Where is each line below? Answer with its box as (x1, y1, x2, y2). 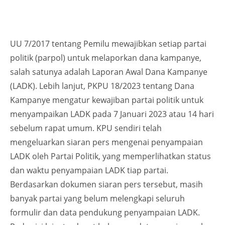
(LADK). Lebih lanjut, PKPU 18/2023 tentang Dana (10, 80, 194, 91)
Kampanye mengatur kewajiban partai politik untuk (10, 94, 203, 105)
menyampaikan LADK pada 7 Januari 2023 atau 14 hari (10, 108, 214, 120)
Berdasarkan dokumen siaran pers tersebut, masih (10, 179, 203, 190)
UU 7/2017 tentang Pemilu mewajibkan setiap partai (10, 38, 206, 49)
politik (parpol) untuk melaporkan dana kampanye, (10, 52, 201, 63)
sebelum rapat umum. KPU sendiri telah (10, 123, 162, 134)
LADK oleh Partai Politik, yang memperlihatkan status (10, 151, 211, 162)
